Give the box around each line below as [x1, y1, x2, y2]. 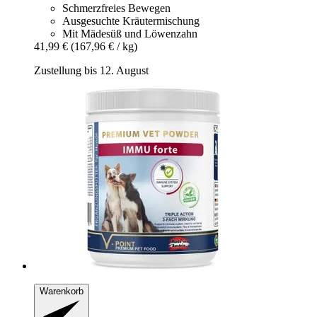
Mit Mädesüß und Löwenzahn [62, 28, 197, 40]
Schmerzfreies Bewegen [62, 2, 171, 15]
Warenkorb [40, 286, 83, 297]
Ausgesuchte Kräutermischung [62, 15, 200, 28]
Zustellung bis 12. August [34, 64, 149, 77]
